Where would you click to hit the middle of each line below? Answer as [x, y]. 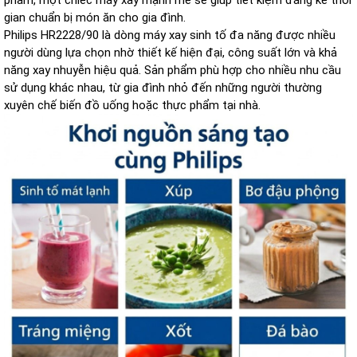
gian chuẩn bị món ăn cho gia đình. [95, 18]
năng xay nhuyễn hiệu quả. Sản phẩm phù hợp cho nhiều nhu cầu [173, 70]
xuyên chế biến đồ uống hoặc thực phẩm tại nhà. [132, 105]
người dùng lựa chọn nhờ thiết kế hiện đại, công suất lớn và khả [171, 53]
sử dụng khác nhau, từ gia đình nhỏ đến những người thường [163, 88]
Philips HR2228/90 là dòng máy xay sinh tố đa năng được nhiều [170, 35]
